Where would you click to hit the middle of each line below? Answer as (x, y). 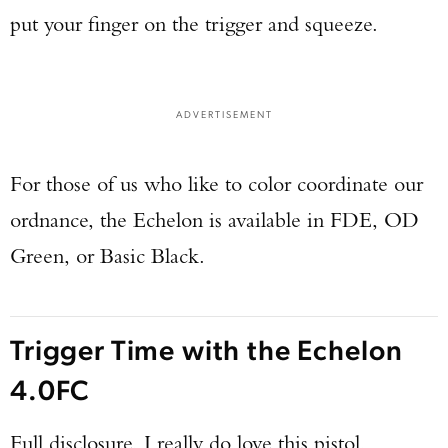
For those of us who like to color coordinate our (216, 183)
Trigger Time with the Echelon (206, 348)
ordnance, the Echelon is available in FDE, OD (214, 219)
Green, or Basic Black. (107, 255)
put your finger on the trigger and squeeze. (194, 23)
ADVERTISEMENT (224, 113)
